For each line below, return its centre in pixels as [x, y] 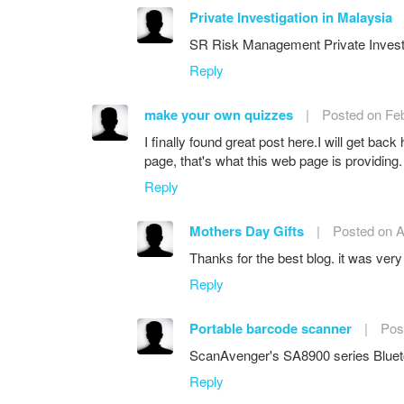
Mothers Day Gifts [247, 230]
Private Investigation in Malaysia [291, 17]
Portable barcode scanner [271, 328]
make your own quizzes [220, 114]
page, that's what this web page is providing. [273, 160]
